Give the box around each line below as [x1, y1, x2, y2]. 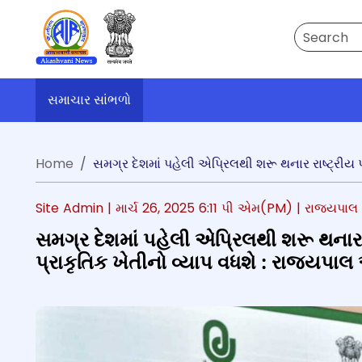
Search [293, 22, 338, 40]
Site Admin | [36, 199, 116, 217]
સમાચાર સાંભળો [48, 90, 131, 109]
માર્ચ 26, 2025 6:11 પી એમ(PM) [116, 199, 297, 217]
